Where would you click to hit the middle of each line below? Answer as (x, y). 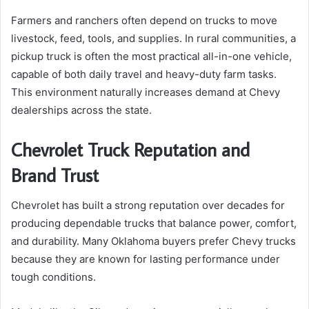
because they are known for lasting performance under (146, 259)
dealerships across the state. (81, 110)
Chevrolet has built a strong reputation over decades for (148, 206)
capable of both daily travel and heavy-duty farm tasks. (144, 74)
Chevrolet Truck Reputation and (130, 149)
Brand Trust (55, 175)
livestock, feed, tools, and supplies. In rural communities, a (153, 38)
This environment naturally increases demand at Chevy (146, 92)
